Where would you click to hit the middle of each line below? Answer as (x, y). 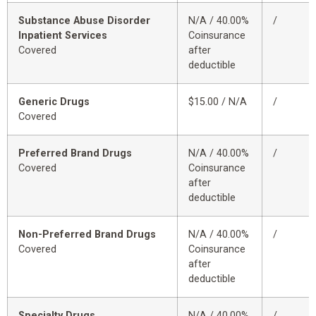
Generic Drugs (54, 102)
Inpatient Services (63, 36)
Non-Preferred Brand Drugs (87, 235)
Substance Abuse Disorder (84, 21)
